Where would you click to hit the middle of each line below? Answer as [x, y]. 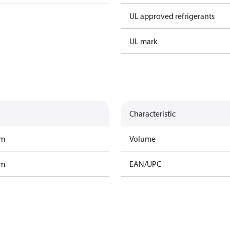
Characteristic [152, 113]
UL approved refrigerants [172, 16]
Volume [142, 139]
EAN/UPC [145, 164]
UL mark [143, 41]
